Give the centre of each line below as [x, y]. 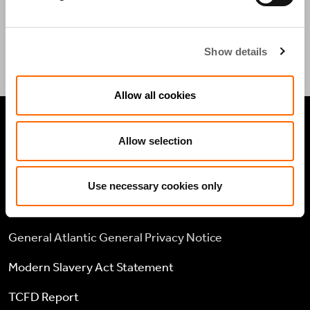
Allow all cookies [155, 95]
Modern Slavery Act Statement [91, 267]
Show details [236, 51]
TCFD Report [44, 297]
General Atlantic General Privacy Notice [115, 237]
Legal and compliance [66, 207]
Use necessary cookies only [155, 186]
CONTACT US [62, 44]
